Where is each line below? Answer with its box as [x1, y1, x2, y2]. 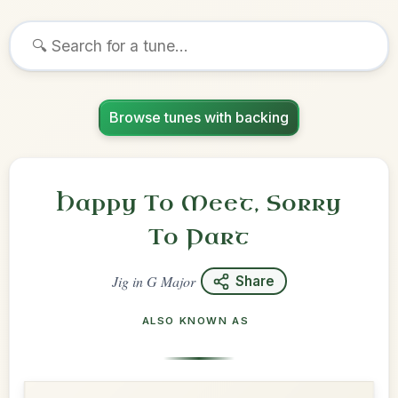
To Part [148, 223, 250, 251]
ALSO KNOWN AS [141, 314, 250, 327]
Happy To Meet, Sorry [56, 189, 342, 218]
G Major [146, 272, 195, 291]
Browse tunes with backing [109, 108, 289, 126]
